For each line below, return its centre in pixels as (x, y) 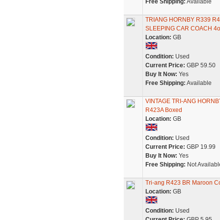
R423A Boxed (164, 110)
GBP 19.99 (200, 147)
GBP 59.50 (200, 65)
